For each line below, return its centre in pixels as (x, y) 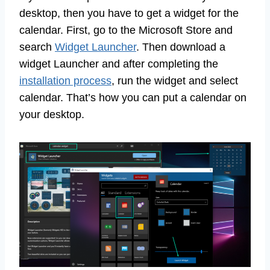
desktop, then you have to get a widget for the (129, 14)
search (37, 47)
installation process (65, 81)
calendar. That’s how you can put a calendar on (133, 98)
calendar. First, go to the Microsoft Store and (126, 30)
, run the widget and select (175, 81)
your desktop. (52, 115)
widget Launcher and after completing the (119, 64)
